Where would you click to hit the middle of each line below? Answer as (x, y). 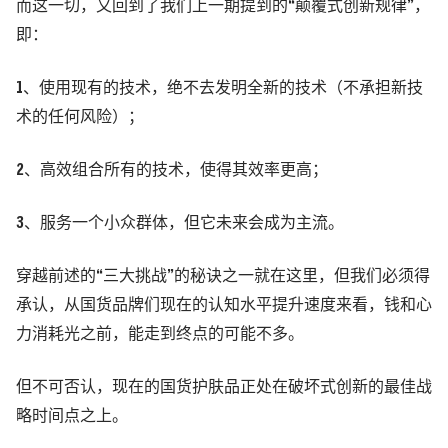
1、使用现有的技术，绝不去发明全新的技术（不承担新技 (219, 88)
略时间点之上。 (72, 416)
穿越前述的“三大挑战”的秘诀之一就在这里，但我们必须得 (223, 276)
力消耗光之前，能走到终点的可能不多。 (160, 334)
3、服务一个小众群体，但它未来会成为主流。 (180, 223)
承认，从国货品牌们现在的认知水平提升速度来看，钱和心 (224, 305)
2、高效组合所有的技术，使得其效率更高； (172, 170)
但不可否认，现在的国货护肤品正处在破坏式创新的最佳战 (224, 387)
